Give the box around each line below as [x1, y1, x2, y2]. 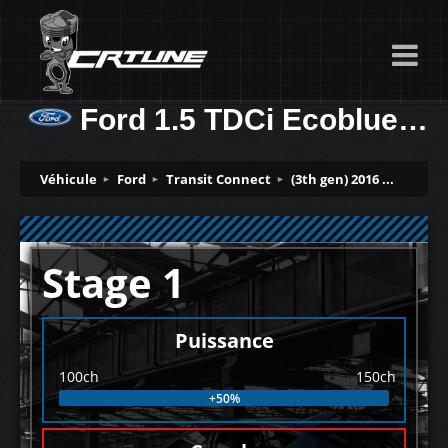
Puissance [174, 327, 274, 354]
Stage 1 [42, 255, 185, 310]
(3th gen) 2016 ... [291, 170, 394, 188]
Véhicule [40, 170, 97, 188]
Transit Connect [166, 170, 271, 188]
